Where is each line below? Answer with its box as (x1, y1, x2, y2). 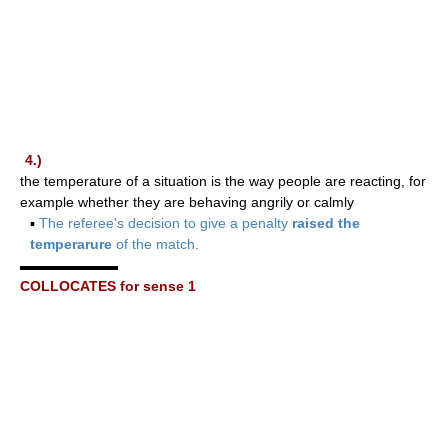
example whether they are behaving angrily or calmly (20, 193, 354, 210)
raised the (292, 214, 360, 231)
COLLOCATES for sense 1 (20, 277, 196, 294)
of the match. (112, 235, 199, 252)
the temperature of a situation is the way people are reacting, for (20, 172, 426, 189)
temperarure (30, 235, 112, 252)
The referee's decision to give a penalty (39, 214, 292, 231)
